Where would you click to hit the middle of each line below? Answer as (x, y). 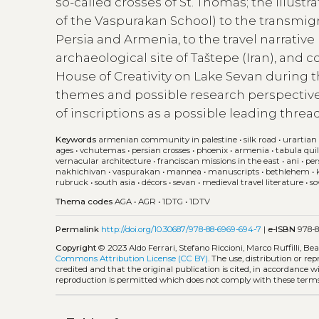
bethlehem (288, 172)
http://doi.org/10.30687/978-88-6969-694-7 (182, 229)
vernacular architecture (104, 161)
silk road (260, 140)
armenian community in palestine (168, 140)
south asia (115, 183)
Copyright (76, 248)
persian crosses (161, 151)
